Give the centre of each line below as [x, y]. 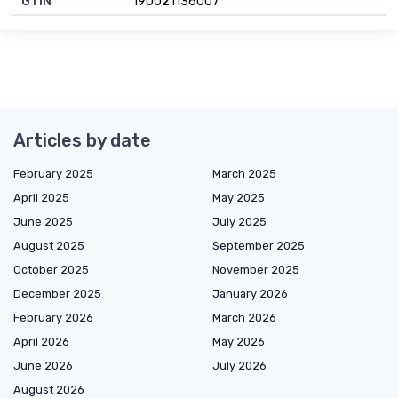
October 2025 [51, 270]
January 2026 [250, 294]
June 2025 [43, 222]
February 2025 [53, 174]
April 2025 [41, 198]
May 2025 [239, 198]
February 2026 [53, 318]
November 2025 [256, 270]
